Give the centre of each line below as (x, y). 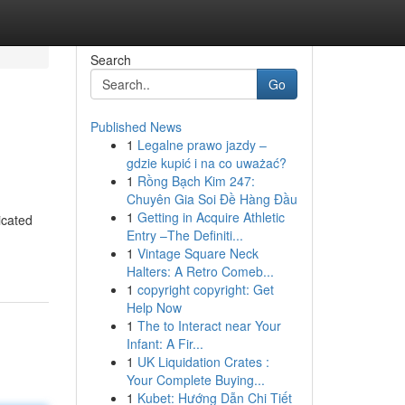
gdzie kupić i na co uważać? (206, 163)
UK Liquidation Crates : (203, 362)
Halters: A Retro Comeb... (200, 271)
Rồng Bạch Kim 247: (196, 181)
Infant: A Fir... (165, 344)
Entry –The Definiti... (184, 235)
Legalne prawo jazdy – (202, 145)
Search (110, 60)
